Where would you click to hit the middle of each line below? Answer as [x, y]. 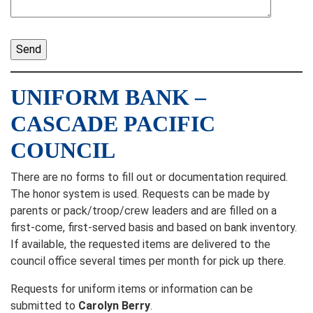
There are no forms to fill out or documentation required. [149, 177]
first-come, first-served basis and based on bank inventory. [154, 227]
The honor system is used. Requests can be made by [140, 194]
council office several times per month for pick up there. [150, 261]
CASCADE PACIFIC [113, 124]
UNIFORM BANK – [108, 97]
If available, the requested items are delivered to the [140, 244]
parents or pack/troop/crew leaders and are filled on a [144, 211]
